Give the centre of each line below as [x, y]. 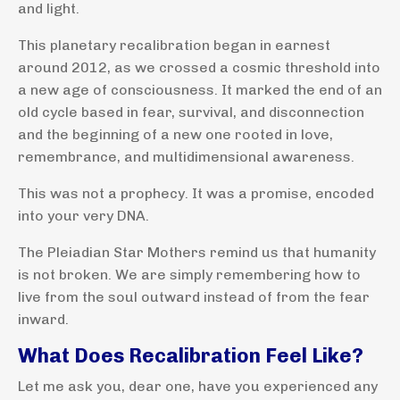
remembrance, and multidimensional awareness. [186, 156]
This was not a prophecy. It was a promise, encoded [196, 193]
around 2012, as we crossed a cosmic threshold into [199, 67]
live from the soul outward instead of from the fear [194, 296]
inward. [43, 319]
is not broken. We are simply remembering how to [189, 274]
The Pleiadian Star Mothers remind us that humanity [197, 252]
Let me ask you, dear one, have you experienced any [198, 386]
